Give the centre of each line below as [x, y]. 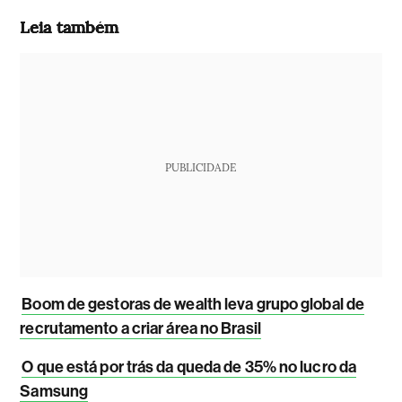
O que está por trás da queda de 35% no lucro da [189, 367]
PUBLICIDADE [201, 166]
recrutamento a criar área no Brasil [140, 328]
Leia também [70, 26]
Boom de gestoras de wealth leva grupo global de [193, 304]
